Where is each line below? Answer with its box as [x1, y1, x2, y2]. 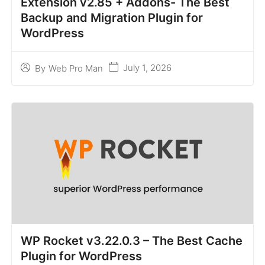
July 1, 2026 [123, 62, 172, 74]
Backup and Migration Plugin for [21, 11, 203, 25]
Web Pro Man [49, 62, 103, 74]
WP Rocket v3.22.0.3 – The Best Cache [21, 234, 243, 248]
